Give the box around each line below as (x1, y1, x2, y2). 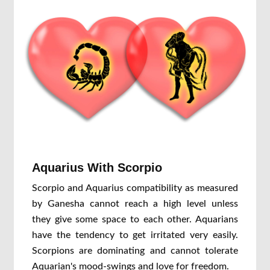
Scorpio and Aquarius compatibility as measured (32, 183, 238, 193)
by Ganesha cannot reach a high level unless (32, 199, 238, 209)
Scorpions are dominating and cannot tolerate (32, 246, 238, 256)
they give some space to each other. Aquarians (32, 215, 238, 224)
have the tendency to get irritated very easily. (32, 230, 238, 240)
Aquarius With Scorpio (32, 161, 162, 174)
